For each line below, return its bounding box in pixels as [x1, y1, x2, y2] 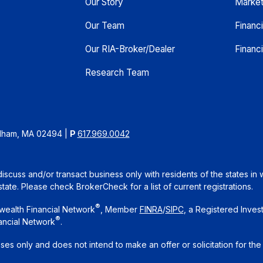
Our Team [85, 20, 124, 32]
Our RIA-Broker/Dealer [85, 43, 175, 55]
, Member [100, 204, 140, 215]
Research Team [85, 67, 149, 79]
